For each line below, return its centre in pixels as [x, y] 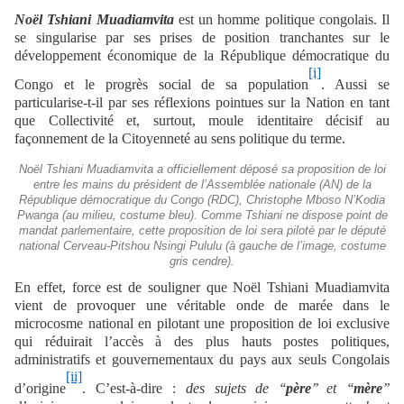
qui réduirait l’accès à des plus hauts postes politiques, [202, 341]
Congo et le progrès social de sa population [162, 84]
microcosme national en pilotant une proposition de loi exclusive [202, 323]
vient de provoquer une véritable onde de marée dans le [202, 305]
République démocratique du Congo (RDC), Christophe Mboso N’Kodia [202, 200]
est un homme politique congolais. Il [281, 20]
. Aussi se [356, 84]
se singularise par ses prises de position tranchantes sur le [202, 38]
